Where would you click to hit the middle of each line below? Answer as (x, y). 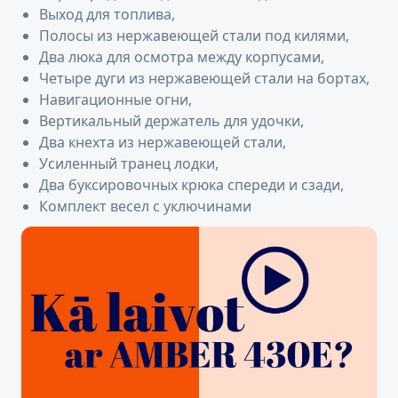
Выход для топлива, (107, 15)
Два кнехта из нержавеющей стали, (163, 143)
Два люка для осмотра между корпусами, (182, 57)
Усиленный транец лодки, (129, 164)
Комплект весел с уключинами (145, 207)
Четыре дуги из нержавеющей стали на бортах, (204, 79)
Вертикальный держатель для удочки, (171, 121)
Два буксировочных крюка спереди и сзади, (191, 185)
